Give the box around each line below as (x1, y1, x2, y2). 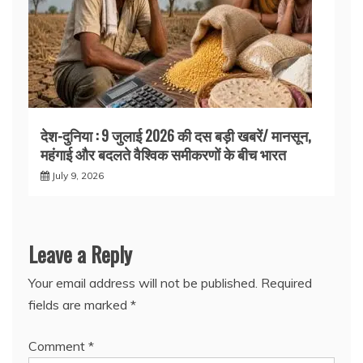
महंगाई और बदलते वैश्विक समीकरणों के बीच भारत (41, 143, 286, 165)
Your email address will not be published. (28, 275, 258, 292)
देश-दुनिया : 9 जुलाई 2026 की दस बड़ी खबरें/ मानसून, (41, 125, 311, 147)
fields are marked (28, 297, 130, 314)
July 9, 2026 (52, 169, 104, 182)
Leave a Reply (28, 238, 132, 271)
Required (261, 275, 312, 292)
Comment (28, 338, 88, 355)
